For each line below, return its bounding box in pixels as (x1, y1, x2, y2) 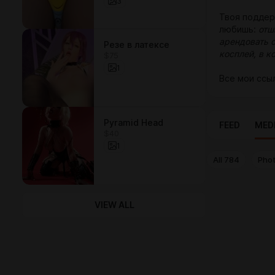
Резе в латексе (104, 40, 169, 50)
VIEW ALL (94, 200, 134, 210)
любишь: (219, 25, 258, 35)
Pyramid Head (104, 118, 163, 128)
